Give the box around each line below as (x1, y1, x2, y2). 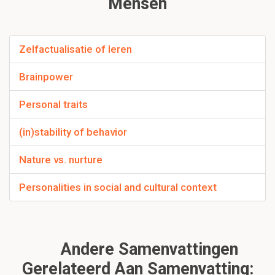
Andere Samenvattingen (56, 239, 238, 260)
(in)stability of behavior (19, 126, 127, 139)
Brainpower (19, 71, 73, 83)
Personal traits (19, 98, 88, 111)
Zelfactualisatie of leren (19, 43, 132, 56)
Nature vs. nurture (19, 153, 103, 166)
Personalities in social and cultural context (19, 181, 217, 194)
